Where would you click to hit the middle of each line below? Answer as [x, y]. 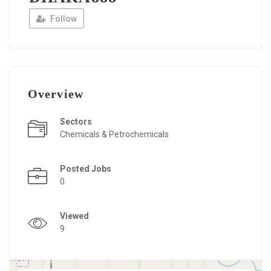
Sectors [76, 122]
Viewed [74, 216]
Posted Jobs [86, 169]
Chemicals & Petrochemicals [114, 135]
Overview [56, 94]
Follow [63, 19]
